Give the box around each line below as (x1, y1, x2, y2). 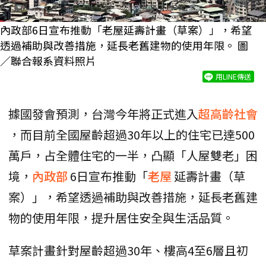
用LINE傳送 (216, 71, 251, 82)
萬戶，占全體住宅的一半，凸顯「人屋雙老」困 (8, 147, 258, 164)
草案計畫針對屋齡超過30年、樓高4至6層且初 (8, 242, 248, 259)
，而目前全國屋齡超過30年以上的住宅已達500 (8, 126, 255, 144)
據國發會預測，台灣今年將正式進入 (8, 105, 198, 123)
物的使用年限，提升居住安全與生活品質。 (8, 209, 234, 227)
